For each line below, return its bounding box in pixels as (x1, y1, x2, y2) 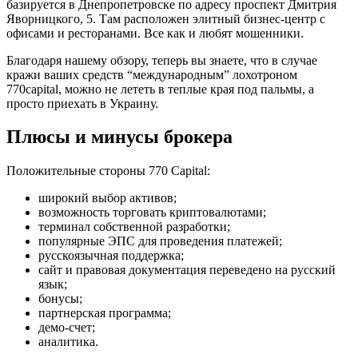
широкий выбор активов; (38, 191, 177, 205)
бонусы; (38, 292, 82, 306)
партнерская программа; (38, 306, 171, 320)
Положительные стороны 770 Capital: (6, 164, 210, 178)
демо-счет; (38, 320, 95, 335)
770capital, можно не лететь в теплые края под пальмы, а (6, 82, 314, 96)
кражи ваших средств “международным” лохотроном (6, 67, 297, 82)
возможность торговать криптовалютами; (38, 205, 266, 220)
